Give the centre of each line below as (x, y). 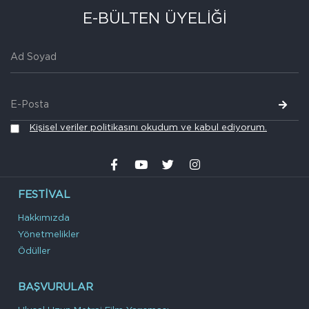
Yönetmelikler (49, 235)
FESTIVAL (44, 195)
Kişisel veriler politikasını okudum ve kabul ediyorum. (148, 128)
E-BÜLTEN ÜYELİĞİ (154, 19)
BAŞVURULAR (56, 288)
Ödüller (34, 252)
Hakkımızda (44, 219)
